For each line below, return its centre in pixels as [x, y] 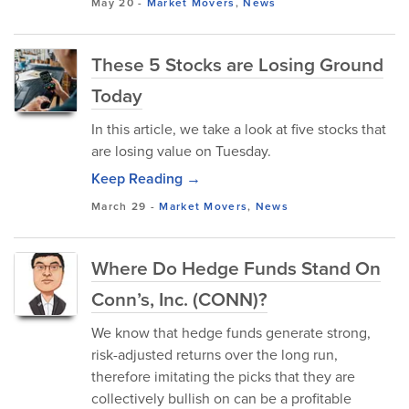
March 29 [119, 206]
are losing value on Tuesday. [181, 151]
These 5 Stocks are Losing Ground [237, 64]
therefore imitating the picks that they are [223, 376]
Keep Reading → [146, 178]
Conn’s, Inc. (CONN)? [179, 299]
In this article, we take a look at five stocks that [239, 129]
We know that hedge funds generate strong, [231, 332]
